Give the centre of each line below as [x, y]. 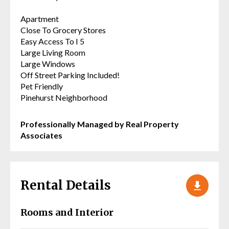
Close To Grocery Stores [63, 30]
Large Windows [48, 63]
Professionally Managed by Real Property [100, 124]
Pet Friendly [42, 86]
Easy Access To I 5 [52, 41]
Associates [41, 135]
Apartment [40, 18]
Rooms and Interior [67, 212]
